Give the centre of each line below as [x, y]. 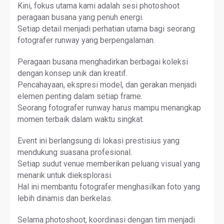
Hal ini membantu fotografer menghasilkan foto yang [109, 186]
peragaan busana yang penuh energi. [80, 17]
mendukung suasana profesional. [75, 152]
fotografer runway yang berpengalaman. [86, 40]
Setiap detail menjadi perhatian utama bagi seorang [106, 28]
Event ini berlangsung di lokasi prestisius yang [98, 140]
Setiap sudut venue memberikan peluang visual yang [109, 163]
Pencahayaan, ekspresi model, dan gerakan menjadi [107, 84]
